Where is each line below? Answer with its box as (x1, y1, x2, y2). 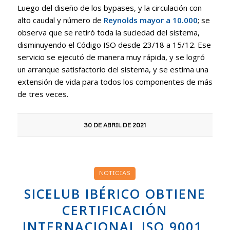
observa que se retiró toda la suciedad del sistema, (17, 27, 200, 37)
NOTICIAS (99, 168, 131, 177)
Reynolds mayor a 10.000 (103, 14, 198, 25)
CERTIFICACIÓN (62, 201, 168, 219)
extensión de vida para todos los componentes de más (17, 76, 213, 87)
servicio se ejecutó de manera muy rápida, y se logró (17, 51, 205, 62)
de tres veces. (17, 88, 68, 99)
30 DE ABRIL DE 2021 (84, 121, 146, 129)
